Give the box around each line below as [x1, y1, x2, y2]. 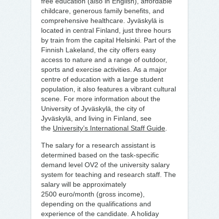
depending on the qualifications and [41, 200, 151, 208]
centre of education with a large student [41, 75, 163, 83]
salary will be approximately [41, 180, 126, 188]
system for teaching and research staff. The [41, 171, 176, 178]
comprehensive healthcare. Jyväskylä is [41, 17, 164, 24]
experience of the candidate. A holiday [41, 210, 159, 218]
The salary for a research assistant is [41, 141, 155, 149]
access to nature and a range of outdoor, [41, 56, 167, 64]
